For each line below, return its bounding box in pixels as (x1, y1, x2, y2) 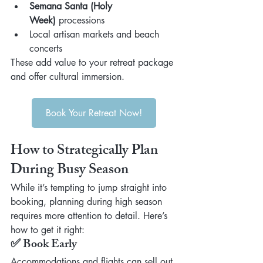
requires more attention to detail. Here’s (11, 210, 170, 222)
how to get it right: (11, 224, 85, 236)
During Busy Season (11, 159, 129, 183)
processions (56, 14, 104, 26)
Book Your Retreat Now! (46, 107, 142, 119)
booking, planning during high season (11, 195, 165, 208)
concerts (29, 42, 62, 55)
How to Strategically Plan (11, 139, 161, 164)
